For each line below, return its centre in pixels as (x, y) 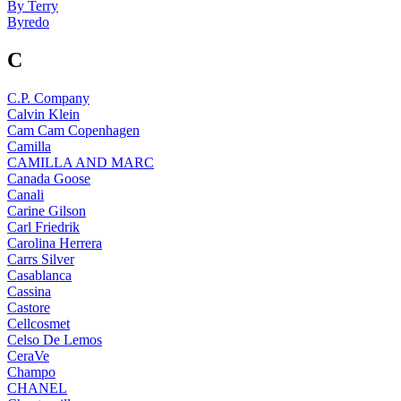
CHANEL (37, 388)
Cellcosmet (38, 324)
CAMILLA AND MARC (81, 163)
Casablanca (39, 276)
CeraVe (28, 356)
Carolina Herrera (55, 243)
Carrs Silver (41, 260)
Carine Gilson (47, 211)
